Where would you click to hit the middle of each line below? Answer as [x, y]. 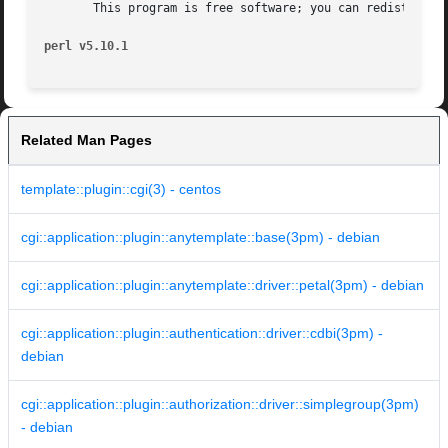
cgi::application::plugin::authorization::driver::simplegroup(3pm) [220, 404]
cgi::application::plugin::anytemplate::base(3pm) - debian [200, 237]
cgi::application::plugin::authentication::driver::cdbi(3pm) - [202, 333]
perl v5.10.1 [86, 46]
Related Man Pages [86, 140]
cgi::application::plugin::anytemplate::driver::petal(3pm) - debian [222, 285]
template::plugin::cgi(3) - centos [121, 189]
